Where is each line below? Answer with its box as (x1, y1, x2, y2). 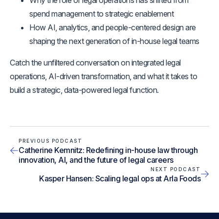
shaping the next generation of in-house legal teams (29, 36, 199, 46)
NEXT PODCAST (151, 166, 200, 172)
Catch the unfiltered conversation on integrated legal (10, 58, 181, 67)
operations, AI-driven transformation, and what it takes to (10, 71, 197, 81)
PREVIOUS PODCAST (19, 138, 82, 144)
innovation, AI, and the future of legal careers (19, 155, 174, 165)
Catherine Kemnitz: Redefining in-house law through (19, 145, 197, 155)
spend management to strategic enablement (29, 9, 174, 19)
